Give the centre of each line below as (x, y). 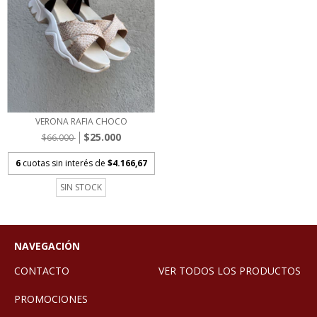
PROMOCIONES (51, 299)
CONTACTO (42, 270)
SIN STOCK (81, 187)
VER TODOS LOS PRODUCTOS (230, 270)
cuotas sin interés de (65, 163)
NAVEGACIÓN (47, 246)
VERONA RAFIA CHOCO (81, 121)
